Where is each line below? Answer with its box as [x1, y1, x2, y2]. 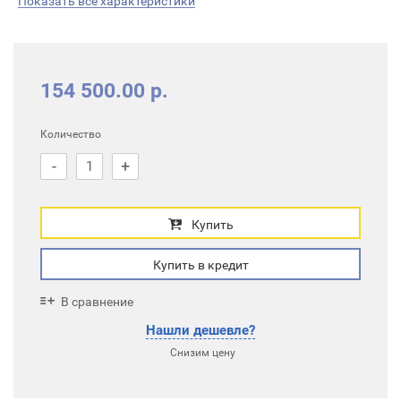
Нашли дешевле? [146, 322, 255, 338]
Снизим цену [170, 346, 235, 359]
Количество [40, 128, 101, 141]
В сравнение [61, 294, 133, 309]
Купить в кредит [152, 258, 249, 272]
